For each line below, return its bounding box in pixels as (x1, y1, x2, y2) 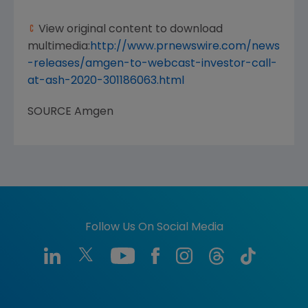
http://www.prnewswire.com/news (90, 41, 280, 52)
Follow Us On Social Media (85, 221, 223, 233)
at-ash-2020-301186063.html (27, 75, 184, 87)
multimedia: (27, 41, 90, 52)
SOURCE (27, 106, 74, 118)
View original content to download (36, 23, 223, 35)
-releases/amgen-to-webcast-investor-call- (27, 58, 277, 69)
